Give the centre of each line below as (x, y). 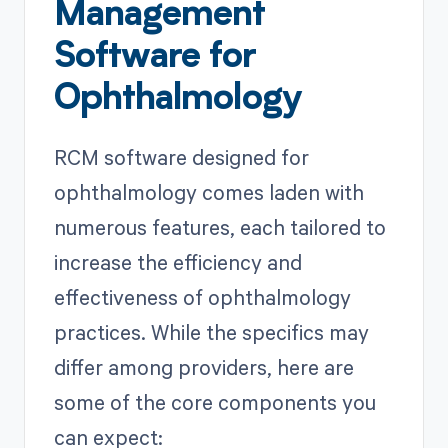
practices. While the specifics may (211, 332)
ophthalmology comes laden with (208, 192)
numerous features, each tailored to (219, 227)
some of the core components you (214, 402)
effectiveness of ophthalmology (202, 297)
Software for (154, 58)
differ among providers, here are (203, 367)
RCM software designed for (181, 157)
